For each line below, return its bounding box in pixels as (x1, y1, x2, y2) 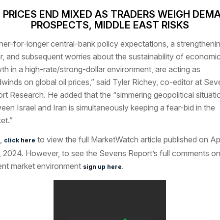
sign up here (82, 163, 122, 171)
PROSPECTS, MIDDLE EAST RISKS (30, 19, 189, 31)
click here (3, 137, 35, 144)
